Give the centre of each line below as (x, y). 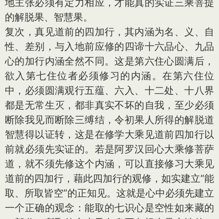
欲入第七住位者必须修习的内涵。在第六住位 (109, 76)
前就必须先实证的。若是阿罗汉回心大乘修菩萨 (109, 149)
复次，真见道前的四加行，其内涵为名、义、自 (109, 32)
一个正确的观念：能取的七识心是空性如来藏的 (109, 208)
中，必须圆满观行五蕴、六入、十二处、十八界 (109, 90)
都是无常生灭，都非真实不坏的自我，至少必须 (109, 105)
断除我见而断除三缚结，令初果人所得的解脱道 (109, 120)
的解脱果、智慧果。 (49, 17)
